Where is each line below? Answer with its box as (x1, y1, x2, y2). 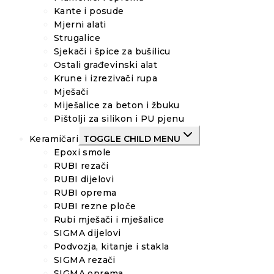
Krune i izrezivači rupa (54, 73, 158, 84)
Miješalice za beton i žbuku (54, 100, 180, 111)
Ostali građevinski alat (54, 59, 158, 71)
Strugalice (54, 32, 100, 44)
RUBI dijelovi (54, 174, 114, 185)
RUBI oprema (54, 187, 117, 199)
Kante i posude (54, 6, 124, 17)
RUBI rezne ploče (54, 201, 136, 212)
